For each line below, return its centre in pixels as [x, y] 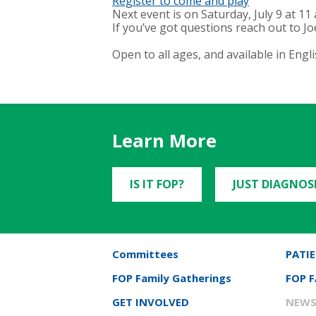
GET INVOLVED [151, 302]
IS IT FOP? [157, 184]
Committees [145, 254]
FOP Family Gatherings [172, 278]
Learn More [164, 141]
